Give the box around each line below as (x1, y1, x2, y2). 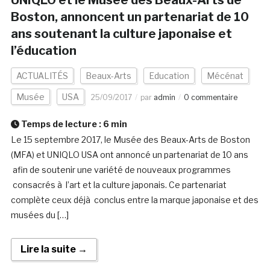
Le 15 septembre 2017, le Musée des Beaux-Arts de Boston (10, 134, 250, 145)
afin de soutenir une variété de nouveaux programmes (10, 165, 231, 175)
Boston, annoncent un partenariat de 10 (10, 10, 249, 25)
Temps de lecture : (19, 119, 103, 130)
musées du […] (10, 210, 69, 221)
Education (148, 71, 189, 81)
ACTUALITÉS (16, 71, 68, 81)
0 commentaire (183, 93, 237, 102)
